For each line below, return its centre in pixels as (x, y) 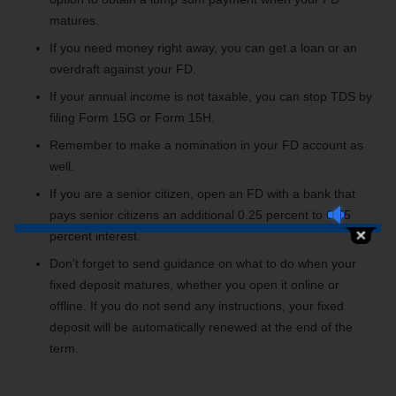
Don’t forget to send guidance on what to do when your (203, 263)
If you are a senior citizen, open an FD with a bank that (202, 193)
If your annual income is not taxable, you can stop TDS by (211, 96)
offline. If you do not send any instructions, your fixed (197, 305)
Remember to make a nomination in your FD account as (206, 145)
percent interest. (95, 236)
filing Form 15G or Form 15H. (132, 117)
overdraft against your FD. (123, 69)
